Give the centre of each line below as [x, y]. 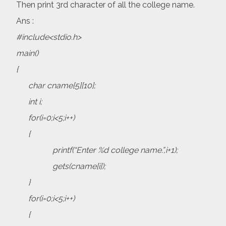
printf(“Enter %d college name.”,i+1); [97, 150]
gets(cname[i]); [61, 166]
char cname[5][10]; [56, 86]
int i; [29, 102]
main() [27, 53]
